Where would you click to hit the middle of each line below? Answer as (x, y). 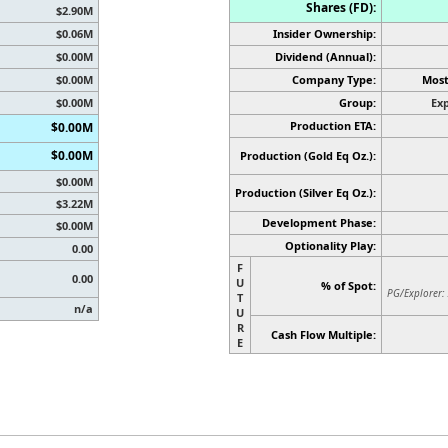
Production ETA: (333, 125)
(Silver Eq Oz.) (336, 192)
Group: (357, 102)
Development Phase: (319, 222)
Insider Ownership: (324, 33)
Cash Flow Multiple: (323, 334)
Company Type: (334, 79)
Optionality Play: (330, 245)
